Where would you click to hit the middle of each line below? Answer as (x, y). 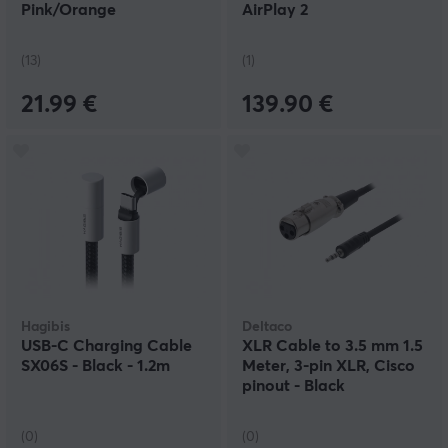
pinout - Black (293, 386)
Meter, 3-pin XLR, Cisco (328, 366)
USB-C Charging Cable (106, 346)
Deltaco (267, 327)
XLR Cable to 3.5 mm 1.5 (332, 346)
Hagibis (45, 327)
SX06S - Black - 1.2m (95, 366)
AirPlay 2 (275, 10)
